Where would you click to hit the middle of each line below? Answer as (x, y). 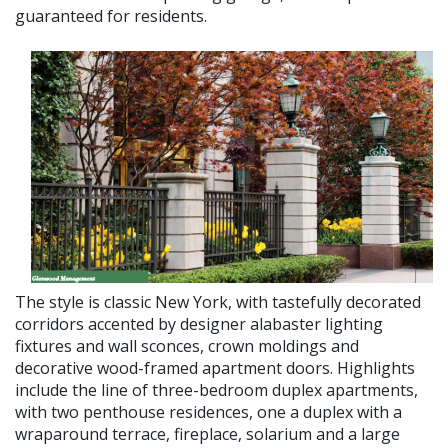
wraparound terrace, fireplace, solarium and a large (207, 434)
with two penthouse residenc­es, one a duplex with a (208, 412)
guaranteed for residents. (111, 16)
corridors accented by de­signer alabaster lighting (199, 324)
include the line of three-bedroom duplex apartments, (216, 390)
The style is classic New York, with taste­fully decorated (218, 302)
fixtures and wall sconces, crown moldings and (187, 346)
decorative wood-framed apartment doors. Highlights (215, 368)
